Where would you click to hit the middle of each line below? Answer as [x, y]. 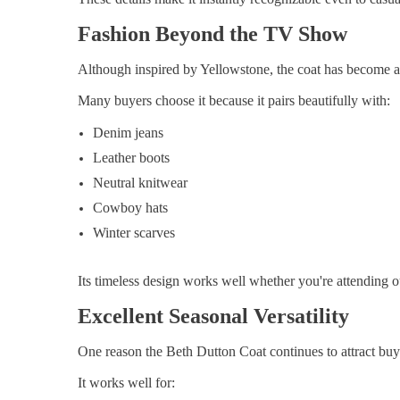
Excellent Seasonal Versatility [213, 317]
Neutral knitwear [140, 183]
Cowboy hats [130, 208]
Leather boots [131, 158]
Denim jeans [128, 133]
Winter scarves [134, 233]
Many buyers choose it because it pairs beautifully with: [234, 101]
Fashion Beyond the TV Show [212, 34]
